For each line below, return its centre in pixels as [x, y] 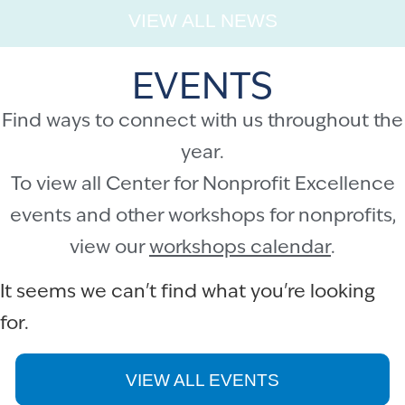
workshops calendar [240, 248]
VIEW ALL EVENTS [202, 381]
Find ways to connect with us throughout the [202, 121]
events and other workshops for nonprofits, [202, 216]
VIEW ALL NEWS [202, 21]
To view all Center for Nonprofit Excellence [202, 184]
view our [109, 248]
